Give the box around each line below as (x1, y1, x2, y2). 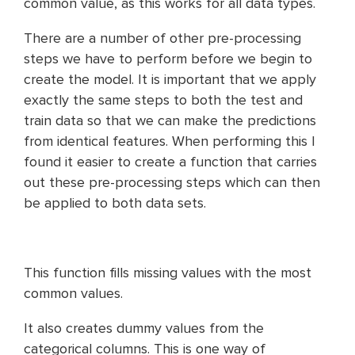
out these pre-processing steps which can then (24, 174, 320, 191)
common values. (24, 284, 123, 302)
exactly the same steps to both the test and (24, 91, 303, 109)
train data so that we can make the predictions (24, 112, 316, 129)
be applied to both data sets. (24, 194, 206, 212)
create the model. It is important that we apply (24, 71, 316, 88)
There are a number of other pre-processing (24, 29, 301, 47)
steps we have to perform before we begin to (24, 50, 312, 67)
